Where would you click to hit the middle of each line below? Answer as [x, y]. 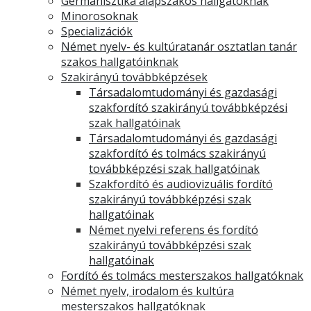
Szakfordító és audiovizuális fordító [181, 184]
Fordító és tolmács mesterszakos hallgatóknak [182, 276]
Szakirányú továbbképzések [134, 77]
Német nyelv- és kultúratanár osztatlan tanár [179, 47]
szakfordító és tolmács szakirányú [177, 153]
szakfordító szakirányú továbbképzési [188, 108]
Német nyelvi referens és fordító [174, 230]
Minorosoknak [100, 16]
